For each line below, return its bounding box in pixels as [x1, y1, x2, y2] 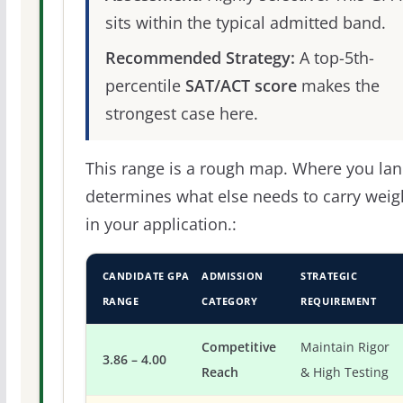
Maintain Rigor [300, 339, 390, 356]
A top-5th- [294, 47, 374, 69]
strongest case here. [104, 103, 258, 125]
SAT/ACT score [184, 75, 297, 97]
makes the [296, 75, 380, 97]
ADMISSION [201, 269, 264, 283]
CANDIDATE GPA [102, 269, 190, 283]
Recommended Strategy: [104, 47, 295, 69]
